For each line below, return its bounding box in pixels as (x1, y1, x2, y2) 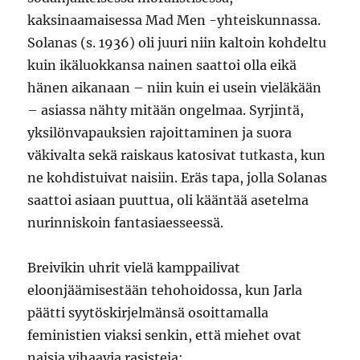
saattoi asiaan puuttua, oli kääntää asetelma (27, 192, 309, 208)
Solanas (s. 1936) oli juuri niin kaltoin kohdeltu (27, 35, 327, 51)
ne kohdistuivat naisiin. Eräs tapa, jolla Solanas (27, 170, 328, 186)
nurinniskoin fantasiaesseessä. (27, 215, 224, 231)
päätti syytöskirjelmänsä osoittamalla (27, 305, 269, 321)
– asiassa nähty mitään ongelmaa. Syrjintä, (27, 102, 305, 118)
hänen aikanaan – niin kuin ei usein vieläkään (27, 80, 322, 96)
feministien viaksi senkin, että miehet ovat (27, 327, 302, 343)
